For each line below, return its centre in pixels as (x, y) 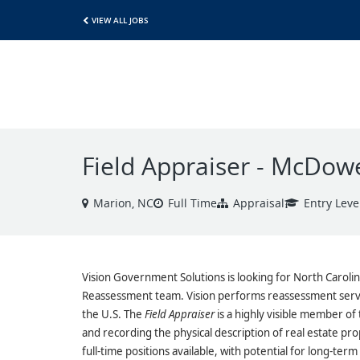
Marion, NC (123, 203)
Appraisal (259, 203)
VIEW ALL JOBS (120, 20)
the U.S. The (113, 314)
